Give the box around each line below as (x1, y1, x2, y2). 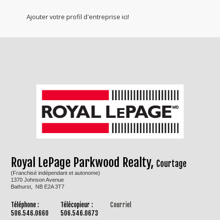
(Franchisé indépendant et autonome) (11, 169, 101, 176)
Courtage (156, 158, 187, 169)
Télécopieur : (60, 201, 93, 209)
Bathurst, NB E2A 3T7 (11, 183, 65, 190)
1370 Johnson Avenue (11, 176, 64, 183)
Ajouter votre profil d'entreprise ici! (26, 12, 129, 21)
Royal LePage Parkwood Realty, (11, 155, 157, 170)
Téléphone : (11, 201, 39, 209)
